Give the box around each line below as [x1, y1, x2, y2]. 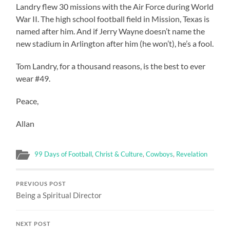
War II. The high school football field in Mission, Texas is [16, 13, 210, 24]
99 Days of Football [34, 149, 92, 158]
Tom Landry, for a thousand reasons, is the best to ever [16, 61, 206, 71]
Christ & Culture [95, 149, 143, 158]
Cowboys [146, 149, 174, 158]
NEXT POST [16, 220, 51, 227]
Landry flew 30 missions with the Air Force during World [16, 1, 214, 11]
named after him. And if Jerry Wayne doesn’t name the [16, 26, 205, 36]
